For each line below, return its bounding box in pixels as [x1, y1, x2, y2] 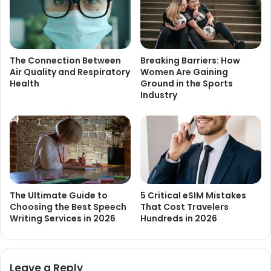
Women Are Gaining [140, 66, 228, 79]
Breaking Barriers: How [140, 54, 240, 67]
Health [10, 77, 39, 90]
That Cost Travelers [140, 200, 229, 213]
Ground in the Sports [140, 77, 233, 90]
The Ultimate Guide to [10, 189, 108, 201]
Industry [140, 89, 177, 102]
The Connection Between [10, 54, 121, 67]
